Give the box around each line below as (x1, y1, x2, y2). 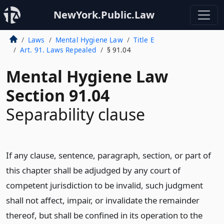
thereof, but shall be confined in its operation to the (6, 209, 202, 221)
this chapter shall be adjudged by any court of (6, 164, 180, 176)
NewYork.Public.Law (53, 8, 154, 21)
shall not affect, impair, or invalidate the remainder (6, 194, 199, 206)
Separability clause (6, 103, 145, 125)
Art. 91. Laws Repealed (19, 45, 96, 54)
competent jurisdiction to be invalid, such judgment (6, 179, 203, 191)
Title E (133, 35, 154, 44)
